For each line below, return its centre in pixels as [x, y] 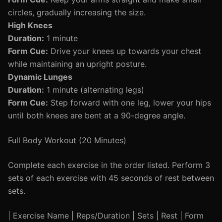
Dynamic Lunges [40, 77]
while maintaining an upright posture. [77, 64]
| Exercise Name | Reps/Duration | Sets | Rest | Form [106, 216]
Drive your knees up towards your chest [125, 51]
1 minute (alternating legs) [94, 90]
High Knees [30, 25]
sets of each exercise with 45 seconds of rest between [111, 178]
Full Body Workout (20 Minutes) [67, 140]
